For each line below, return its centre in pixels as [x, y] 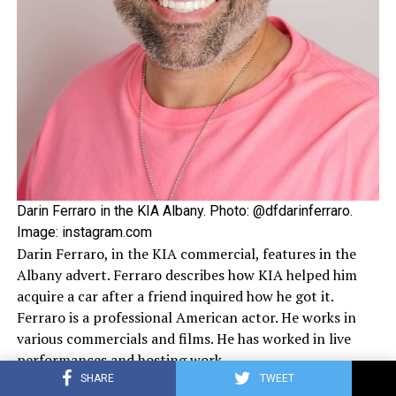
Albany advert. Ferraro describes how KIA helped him [187, 274]
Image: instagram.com [84, 232]
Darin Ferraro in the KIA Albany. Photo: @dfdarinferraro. [184, 210]
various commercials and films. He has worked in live [183, 338]
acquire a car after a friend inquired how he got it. [175, 296]
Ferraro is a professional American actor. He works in [186, 317]
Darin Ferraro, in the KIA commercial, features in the [186, 253]
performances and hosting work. [121, 359]
